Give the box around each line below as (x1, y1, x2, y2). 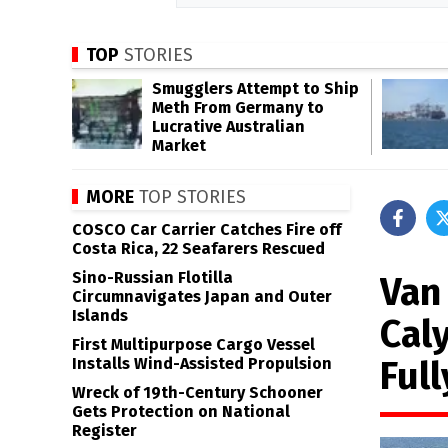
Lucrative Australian (152, 117, 305, 136)
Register (72, 421, 137, 440)
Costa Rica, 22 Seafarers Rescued (72, 239, 325, 258)
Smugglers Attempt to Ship (152, 79, 359, 98)
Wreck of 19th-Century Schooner (72, 383, 323, 402)
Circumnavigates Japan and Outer (72, 287, 332, 306)
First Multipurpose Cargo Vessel (72, 335, 315, 354)
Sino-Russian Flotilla (72, 268, 233, 287)
